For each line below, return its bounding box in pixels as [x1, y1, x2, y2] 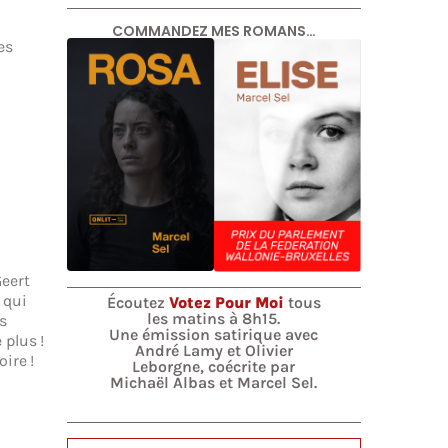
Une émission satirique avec [109, 324, 319, 344]
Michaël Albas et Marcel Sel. [110, 372, 318, 392]
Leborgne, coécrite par [132, 356, 296, 376]
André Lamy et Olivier [134, 340, 293, 360]
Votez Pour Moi [168, 292, 284, 312]
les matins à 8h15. [147, 308, 281, 328]
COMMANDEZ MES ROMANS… [111, 21, 316, 42]
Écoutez [106, 292, 169, 312]
